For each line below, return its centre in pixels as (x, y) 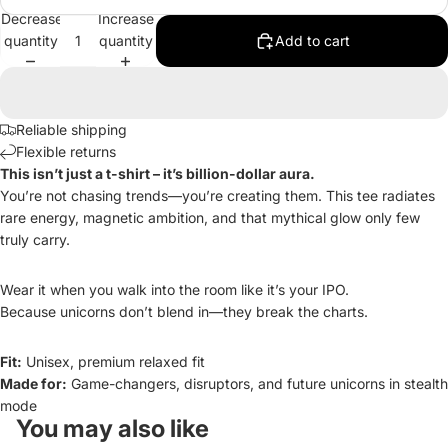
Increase (125, 18)
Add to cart (312, 40)
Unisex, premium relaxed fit (113, 361)
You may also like (112, 428)
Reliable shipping (71, 129)
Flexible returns (66, 151)
